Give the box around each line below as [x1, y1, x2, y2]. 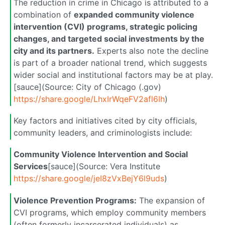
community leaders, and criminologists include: [14, 128, 192, 138]
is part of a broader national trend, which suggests [14, 58, 207, 68]
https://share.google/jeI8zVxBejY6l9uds [14, 173, 164, 184]
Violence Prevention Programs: [14, 195, 137, 205]
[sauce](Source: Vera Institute [48, 161, 160, 172]
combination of [14, 10, 74, 20]
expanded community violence [74, 10, 194, 20]
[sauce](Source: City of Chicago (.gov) [14, 82, 161, 92]
